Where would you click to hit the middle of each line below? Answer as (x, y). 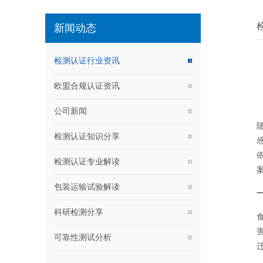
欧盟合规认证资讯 (87, 85)
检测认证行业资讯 (87, 60)
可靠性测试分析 (83, 237)
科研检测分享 (79, 212)
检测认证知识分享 (87, 136)
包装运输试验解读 (87, 186)
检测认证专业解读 (87, 161)
